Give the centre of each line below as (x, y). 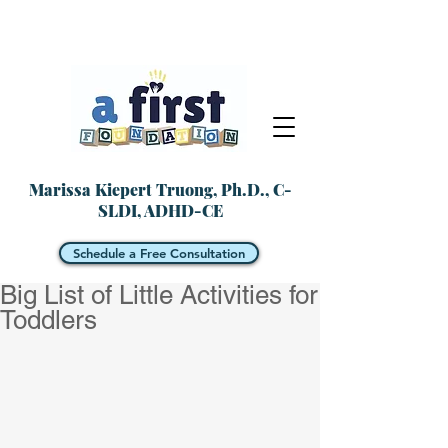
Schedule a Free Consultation (159, 253)
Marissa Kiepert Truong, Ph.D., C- (160, 189)
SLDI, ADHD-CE (160, 210)
